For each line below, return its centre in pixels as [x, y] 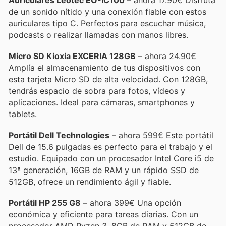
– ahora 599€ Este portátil [161, 135]
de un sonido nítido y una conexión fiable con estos [107, 11]
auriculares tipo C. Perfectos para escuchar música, [107, 23]
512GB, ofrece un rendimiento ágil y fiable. [90, 182]
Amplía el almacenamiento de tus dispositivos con [104, 67]
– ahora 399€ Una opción [131, 203]
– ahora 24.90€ [166, 56]
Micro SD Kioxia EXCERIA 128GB [72, 56]
